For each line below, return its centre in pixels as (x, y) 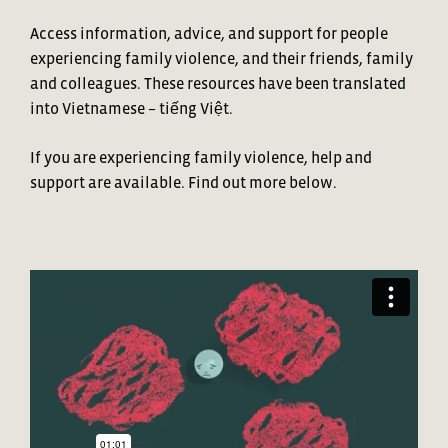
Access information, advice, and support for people (209, 32)
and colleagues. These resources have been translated (218, 82)
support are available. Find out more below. (183, 181)
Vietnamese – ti (116, 107)
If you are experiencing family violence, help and (201, 156)
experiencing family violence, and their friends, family (221, 57)
